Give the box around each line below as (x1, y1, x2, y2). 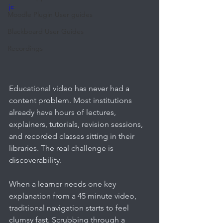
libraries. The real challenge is (9, 143, 115, 153)
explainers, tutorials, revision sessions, (9, 119, 145, 129)
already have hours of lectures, (9, 107, 118, 117)
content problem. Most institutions (9, 95, 134, 105)
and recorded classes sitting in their (9, 131, 136, 141)
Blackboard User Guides (7, 27, 84, 36)
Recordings (7, 44, 43, 53)
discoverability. (9, 155, 62, 165)
